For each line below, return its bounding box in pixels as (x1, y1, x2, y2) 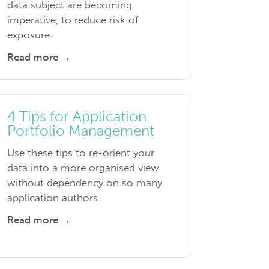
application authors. (7, 192, 100, 204)
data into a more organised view (7, 162, 159, 174)
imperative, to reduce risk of (7, 14, 138, 26)
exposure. (7, 29, 52, 41)
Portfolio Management (7, 122, 154, 140)
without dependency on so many (7, 177, 162, 189)
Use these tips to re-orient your (7, 147, 154, 159)
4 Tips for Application (7, 107, 147, 125)
